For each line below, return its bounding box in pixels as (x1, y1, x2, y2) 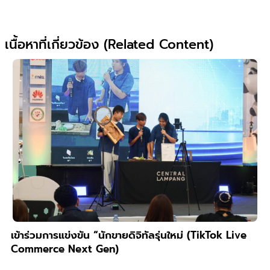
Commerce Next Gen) (11, 241, 119, 257)
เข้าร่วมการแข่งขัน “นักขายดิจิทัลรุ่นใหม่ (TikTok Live (11, 227, 246, 243)
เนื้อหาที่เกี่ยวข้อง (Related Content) (5, 34, 213, 54)
